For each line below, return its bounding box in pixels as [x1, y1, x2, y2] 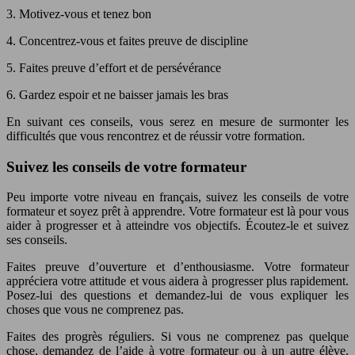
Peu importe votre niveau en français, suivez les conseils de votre [6, 190, 349, 204]
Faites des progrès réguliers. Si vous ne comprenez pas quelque [6, 330, 349, 344]
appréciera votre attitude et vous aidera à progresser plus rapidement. [6, 274, 349, 288]
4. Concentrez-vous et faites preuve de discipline [6, 33, 248, 48]
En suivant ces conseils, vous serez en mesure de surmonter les [6, 114, 349, 128]
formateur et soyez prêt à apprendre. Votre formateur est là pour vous [6, 204, 349, 219]
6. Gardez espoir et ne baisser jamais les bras [6, 87, 228, 101]
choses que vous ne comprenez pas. [6, 303, 184, 317]
